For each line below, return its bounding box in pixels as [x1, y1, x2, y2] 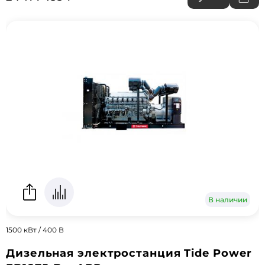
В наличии [208, 195, 247, 204]
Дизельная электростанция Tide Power [6, 247, 252, 260]
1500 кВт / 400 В [6, 225, 64, 234]
